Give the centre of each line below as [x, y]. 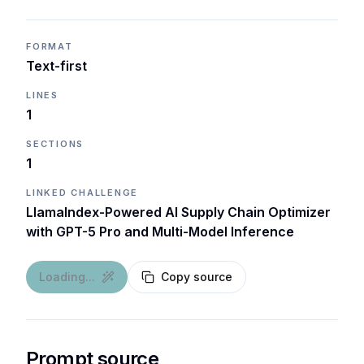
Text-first [56, 66]
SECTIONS [55, 144]
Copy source [197, 277]
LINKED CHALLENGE [82, 193]
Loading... [67, 277]
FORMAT [50, 46]
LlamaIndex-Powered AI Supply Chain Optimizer [178, 212]
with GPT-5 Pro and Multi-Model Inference [160, 232]
